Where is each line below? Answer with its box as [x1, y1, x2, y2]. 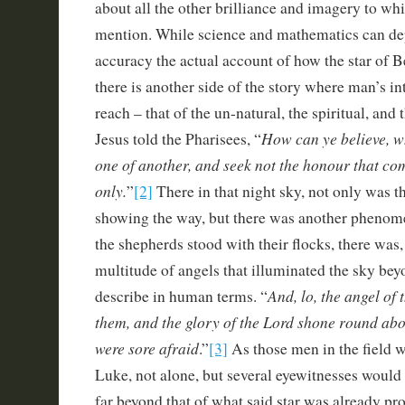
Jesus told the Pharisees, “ [94, 128, 261, 149]
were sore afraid [94, 337, 199, 359]
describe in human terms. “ [94, 286, 268, 306]
